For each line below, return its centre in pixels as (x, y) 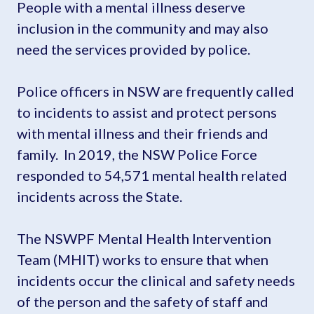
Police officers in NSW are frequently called (156, 91)
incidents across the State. (100, 196)
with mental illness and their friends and (143, 133)
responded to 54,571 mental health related (152, 175)
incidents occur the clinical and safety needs (156, 280)
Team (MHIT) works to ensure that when (143, 259)
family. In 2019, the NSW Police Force (137, 154)
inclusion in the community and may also (143, 28)
